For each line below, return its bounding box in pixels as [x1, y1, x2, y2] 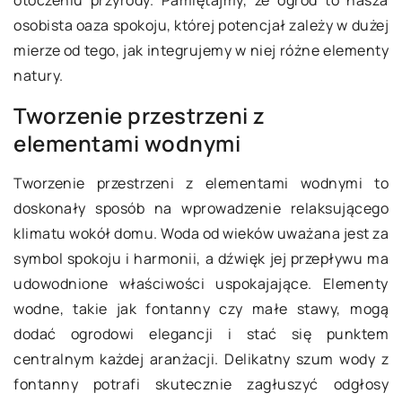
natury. [13, 66, 64, 85]
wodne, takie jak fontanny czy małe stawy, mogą [13, 299, 389, 319]
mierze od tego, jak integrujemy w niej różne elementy [13, 40, 389, 60]
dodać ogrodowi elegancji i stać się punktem [13, 324, 389, 344]
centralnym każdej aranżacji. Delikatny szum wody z [13, 349, 389, 369]
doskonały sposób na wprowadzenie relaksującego [13, 198, 389, 218]
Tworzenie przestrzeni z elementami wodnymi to [13, 173, 389, 193]
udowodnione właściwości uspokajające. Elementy [13, 274, 389, 293]
